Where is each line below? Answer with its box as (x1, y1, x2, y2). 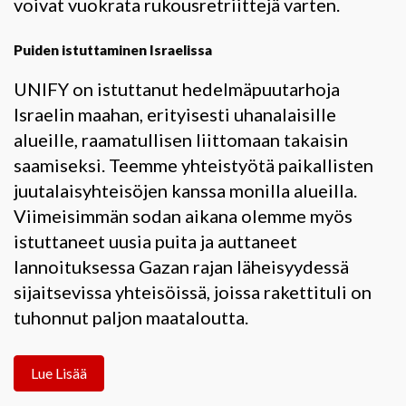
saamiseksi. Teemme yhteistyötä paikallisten (14, 153, 373, 176)
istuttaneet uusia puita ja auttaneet (14, 229, 297, 252)
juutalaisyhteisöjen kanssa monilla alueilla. (14, 179, 357, 201)
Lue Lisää (31, 363, 87, 382)
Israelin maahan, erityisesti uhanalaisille (14, 102, 336, 125)
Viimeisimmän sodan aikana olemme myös (14, 204, 353, 227)
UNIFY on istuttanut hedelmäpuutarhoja (14, 77, 340, 100)
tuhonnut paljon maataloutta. (14, 305, 248, 328)
